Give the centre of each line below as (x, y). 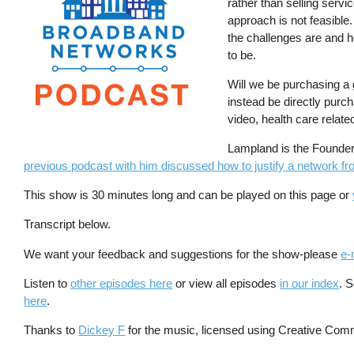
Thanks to (51, 330)
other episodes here (122, 283)
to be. (244, 55)
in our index (310, 283)
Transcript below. (68, 224)
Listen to (47, 283)
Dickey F (102, 330)
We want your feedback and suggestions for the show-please (183, 254)
